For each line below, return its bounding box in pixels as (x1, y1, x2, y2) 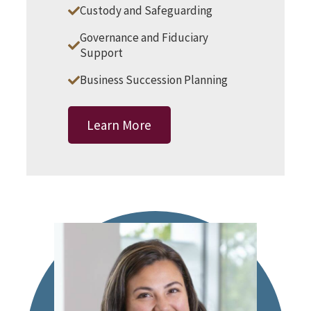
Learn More (87, 117, 152, 134)
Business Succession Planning (79, 72, 228, 88)
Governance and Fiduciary (79, 30, 208, 46)
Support (79, 45, 123, 61)
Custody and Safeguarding (79, 3, 212, 19)
